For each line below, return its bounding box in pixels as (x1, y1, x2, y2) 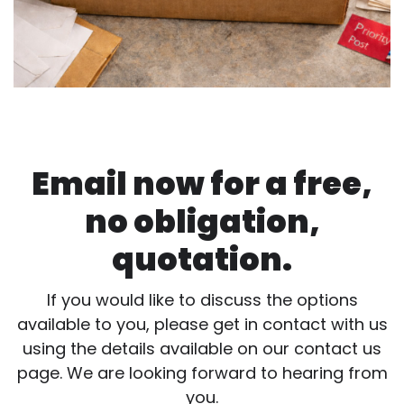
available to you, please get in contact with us (16, 312, 388, 335)
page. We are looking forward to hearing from (16, 361, 388, 384)
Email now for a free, (32, 161, 372, 206)
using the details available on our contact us (23, 336, 381, 360)
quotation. (112, 236, 292, 281)
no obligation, (84, 198, 320, 243)
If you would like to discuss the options (46, 288, 358, 311)
